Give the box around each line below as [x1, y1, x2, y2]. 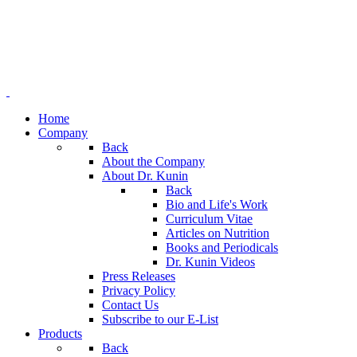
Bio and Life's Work [166, 198, 268, 211]
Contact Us [102, 298, 159, 312]
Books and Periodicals [166, 241, 278, 254]
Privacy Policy [102, 284, 175, 297]
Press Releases [102, 269, 175, 283]
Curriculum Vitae [166, 212, 253, 226]
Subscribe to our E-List [102, 312, 218, 326]
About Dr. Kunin [102, 169, 188, 182]
